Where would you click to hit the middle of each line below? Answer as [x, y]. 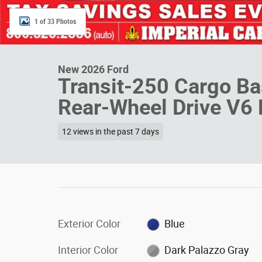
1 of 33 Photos [55, 21]
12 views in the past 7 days [110, 131]
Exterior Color [89, 223]
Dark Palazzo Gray [207, 250]
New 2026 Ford [93, 69]
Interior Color [88, 250]
